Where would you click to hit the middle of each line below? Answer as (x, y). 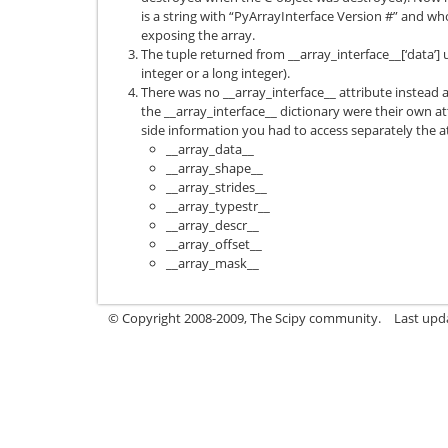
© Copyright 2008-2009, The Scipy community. (244, 318)
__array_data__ (210, 149)
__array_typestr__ (218, 206)
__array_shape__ (214, 168)
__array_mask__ (212, 263)
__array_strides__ (216, 187)
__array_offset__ (214, 244)
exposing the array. (198, 35)
